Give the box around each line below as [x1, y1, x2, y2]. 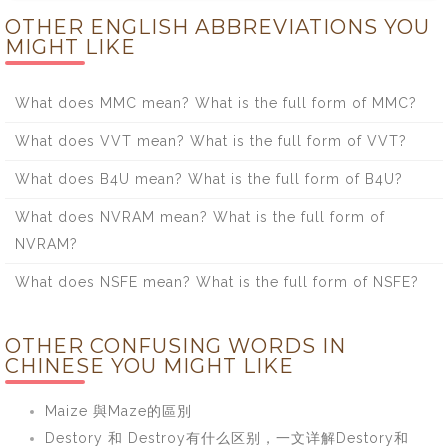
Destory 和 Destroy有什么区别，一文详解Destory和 [45, 430, 409, 446]
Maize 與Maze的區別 [45, 403, 192, 419]
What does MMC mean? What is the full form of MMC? [15, 95, 417, 111]
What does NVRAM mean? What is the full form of [15, 209, 385, 225]
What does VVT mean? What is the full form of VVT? [15, 133, 407, 149]
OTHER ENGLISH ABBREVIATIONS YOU [5, 15, 430, 39]
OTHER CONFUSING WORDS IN [5, 334, 346, 358]
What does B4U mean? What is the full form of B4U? [15, 171, 403, 187]
